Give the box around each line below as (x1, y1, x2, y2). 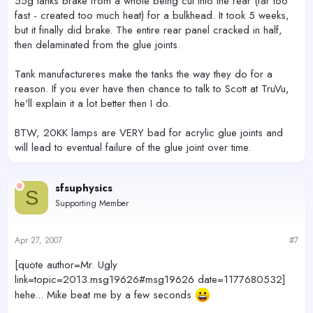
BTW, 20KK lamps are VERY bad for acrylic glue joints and (15, 125, 283, 141)
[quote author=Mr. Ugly (15, 256, 117, 272)
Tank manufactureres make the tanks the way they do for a (15, 66, 272, 82)
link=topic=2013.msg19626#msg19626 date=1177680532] (15, 271, 286, 287)
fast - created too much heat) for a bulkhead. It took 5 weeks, (15, 8, 289, 24)
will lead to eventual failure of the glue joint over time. (15, 140, 251, 156)
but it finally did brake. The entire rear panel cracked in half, (15, 22, 282, 38)
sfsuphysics (55, 180, 112, 196)
